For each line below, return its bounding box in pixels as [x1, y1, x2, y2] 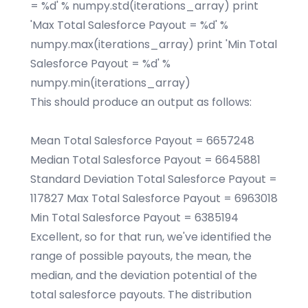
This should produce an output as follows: [30, 94, 252, 110]
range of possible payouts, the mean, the [30, 248, 252, 264]
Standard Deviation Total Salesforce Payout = [30, 171, 277, 187]
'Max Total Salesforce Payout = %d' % [30, 17, 228, 33]
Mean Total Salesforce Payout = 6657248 [30, 133, 254, 148]
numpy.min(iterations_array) [30, 75, 190, 91]
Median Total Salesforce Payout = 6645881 [30, 152, 261, 168]
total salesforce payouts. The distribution [30, 287, 252, 302]
